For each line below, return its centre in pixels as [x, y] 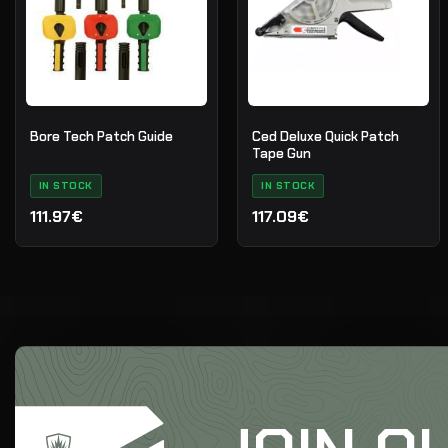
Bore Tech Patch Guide [101, 136]
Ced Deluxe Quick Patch [326, 136]
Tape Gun [282, 153]
